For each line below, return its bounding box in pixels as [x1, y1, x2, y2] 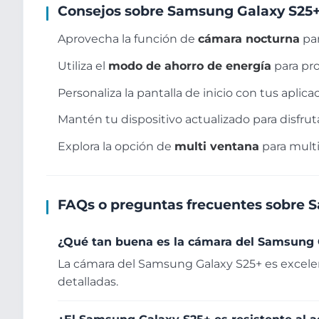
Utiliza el [58, 58, 108, 73]
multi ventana [174, 140, 259, 154]
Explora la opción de [58, 140, 174, 154]
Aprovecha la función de [58, 32, 198, 46]
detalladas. [58, 275, 118, 289]
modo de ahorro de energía [108, 58, 271, 73]
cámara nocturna [198, 32, 300, 46]
